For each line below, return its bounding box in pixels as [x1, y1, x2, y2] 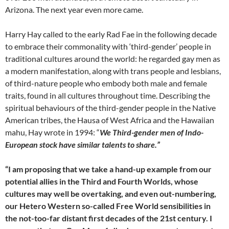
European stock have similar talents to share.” [5, 140, 160, 150]
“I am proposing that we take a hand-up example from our [5, 164, 212, 174]
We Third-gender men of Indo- [100, 127, 203, 138]
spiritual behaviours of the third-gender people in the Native [5, 103, 216, 113]
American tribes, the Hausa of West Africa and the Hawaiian [5, 115, 214, 125]
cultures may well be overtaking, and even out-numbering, [5, 189, 216, 199]
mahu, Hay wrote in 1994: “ [5, 127, 100, 138]
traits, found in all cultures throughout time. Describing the [5, 90, 210, 101]
